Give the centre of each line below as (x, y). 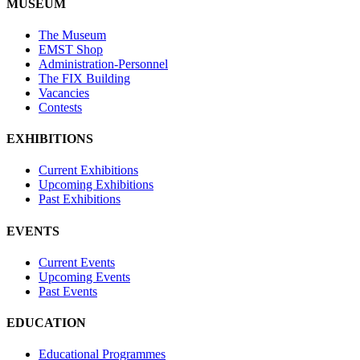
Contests (60, 107)
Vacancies (64, 92)
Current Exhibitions (88, 170)
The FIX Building (84, 78)
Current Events (77, 262)
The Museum (72, 35)
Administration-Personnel (103, 63)
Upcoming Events (84, 276)
